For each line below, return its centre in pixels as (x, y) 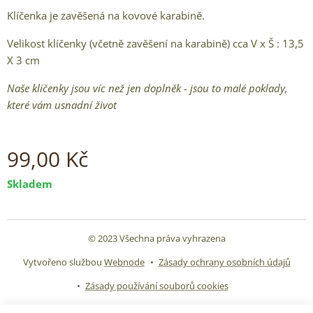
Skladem (30, 184)
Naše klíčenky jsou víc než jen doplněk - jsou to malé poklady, (147, 88)
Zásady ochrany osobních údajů (224, 262)
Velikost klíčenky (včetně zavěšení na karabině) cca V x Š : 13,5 (155, 43)
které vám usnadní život (62, 105)
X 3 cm (23, 60)
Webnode (124, 262)
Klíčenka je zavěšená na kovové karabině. (106, 15)
